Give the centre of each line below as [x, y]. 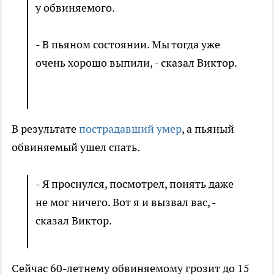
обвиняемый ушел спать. [77, 147]
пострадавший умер [130, 129]
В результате [45, 129]
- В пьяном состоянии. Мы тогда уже [128, 45]
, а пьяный [208, 129]
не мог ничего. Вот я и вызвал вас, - [126, 202]
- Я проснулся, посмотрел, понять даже [135, 184]
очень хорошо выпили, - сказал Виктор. [136, 63]
